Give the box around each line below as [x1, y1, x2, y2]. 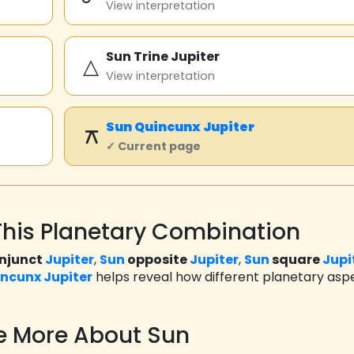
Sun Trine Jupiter [106, 47, 220, 66]
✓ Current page [106, 138, 201, 155]
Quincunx [134, 118, 201, 137]
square [269, 250, 322, 269]
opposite [125, 250, 190, 269]
